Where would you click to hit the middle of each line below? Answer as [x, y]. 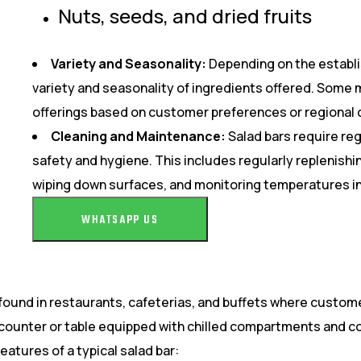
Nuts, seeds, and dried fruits [185, 16]
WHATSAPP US [120, 220]
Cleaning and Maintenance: [138, 136]
